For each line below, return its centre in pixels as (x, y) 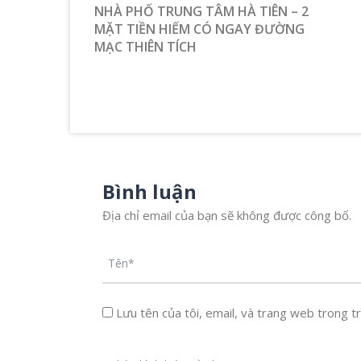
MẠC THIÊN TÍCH (145, 47)
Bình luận (149, 192)
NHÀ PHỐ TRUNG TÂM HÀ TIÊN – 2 (201, 12)
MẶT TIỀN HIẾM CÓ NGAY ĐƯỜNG (199, 29)
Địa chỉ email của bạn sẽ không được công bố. (227, 216)
